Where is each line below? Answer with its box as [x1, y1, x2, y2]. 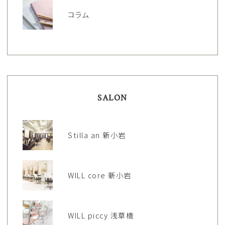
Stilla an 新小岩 [68, 130, 126, 140]
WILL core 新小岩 [68, 170, 132, 180]
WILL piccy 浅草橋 [68, 210, 134, 220]
